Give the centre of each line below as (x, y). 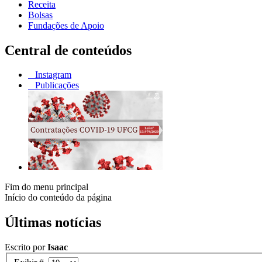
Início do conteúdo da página (58, 198)
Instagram (52, 75)
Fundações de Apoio (66, 25)
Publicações (56, 85)
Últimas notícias (53, 223)
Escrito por (26, 247)
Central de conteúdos (68, 50)
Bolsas (40, 15)
